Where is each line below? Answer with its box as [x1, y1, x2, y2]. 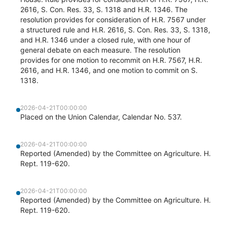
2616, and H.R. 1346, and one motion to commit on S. [20, 66, 198, 74]
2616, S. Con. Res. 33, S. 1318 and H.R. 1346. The [20, 5, 187, 14]
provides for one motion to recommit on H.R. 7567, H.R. [20, 56, 202, 64]
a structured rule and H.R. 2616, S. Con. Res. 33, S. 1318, [20, 25, 210, 34]
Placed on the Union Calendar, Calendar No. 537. [20, 112, 182, 121]
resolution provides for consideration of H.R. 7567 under [20, 15, 206, 24]
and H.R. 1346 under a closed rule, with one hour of [20, 35, 191, 44]
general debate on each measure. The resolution [20, 46, 180, 54]
